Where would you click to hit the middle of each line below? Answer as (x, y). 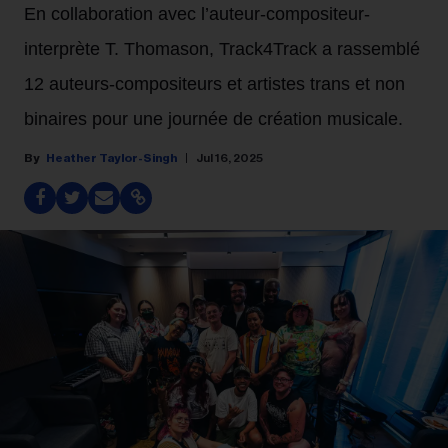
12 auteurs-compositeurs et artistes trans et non (214, 84)
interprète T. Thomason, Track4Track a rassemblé (222, 49)
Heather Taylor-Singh (111, 158)
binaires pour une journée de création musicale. (213, 119)
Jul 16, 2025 (229, 158)
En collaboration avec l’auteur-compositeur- (197, 14)
